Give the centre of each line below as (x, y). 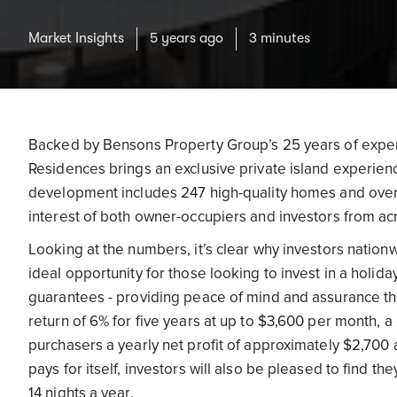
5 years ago (187, 39)
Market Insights (76, 39)
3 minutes (280, 39)
